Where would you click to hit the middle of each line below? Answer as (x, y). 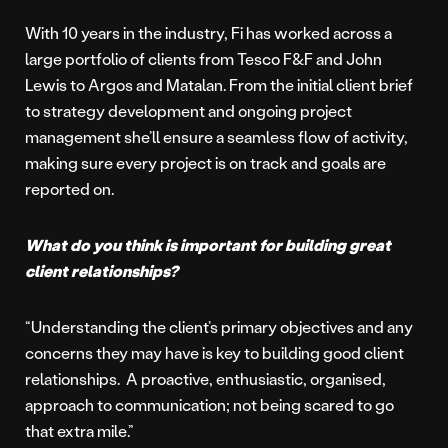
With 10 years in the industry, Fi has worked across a (208, 33)
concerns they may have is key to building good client (214, 353)
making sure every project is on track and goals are (205, 163)
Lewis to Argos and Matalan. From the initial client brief (219, 85)
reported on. (69, 189)
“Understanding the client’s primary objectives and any (219, 327)
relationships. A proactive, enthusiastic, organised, (205, 379)
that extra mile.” (79, 431)
